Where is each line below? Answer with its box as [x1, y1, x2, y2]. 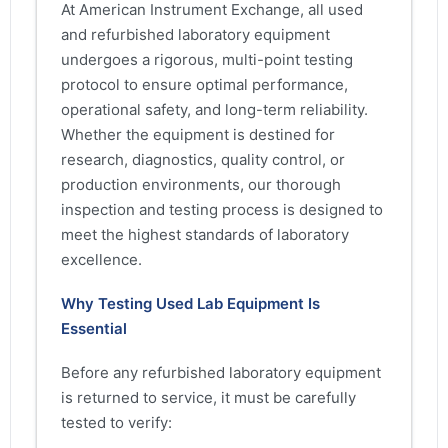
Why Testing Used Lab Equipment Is [61, 293, 320, 313]
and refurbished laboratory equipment [61, 24, 330, 44]
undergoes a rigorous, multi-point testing [61, 49, 353, 69]
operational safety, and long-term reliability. [61, 99, 368, 119]
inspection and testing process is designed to [61, 199, 383, 219]
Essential [61, 318, 127, 338]
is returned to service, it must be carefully [61, 387, 356, 407]
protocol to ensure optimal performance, [61, 74, 348, 94]
